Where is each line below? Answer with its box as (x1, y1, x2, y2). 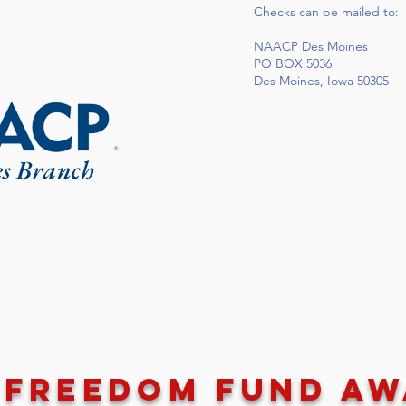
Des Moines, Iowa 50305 (254, 72, 389, 89)
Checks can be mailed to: (254, 4, 399, 20)
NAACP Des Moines (254, 38, 368, 54)
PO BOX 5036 (254, 55, 332, 72)
